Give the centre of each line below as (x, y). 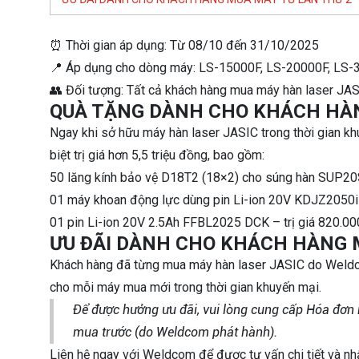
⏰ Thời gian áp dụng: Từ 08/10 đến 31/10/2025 (184, 45)
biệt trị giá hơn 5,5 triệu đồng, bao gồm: (157, 155)
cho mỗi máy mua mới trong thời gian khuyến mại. (186, 287)
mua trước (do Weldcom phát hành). (175, 332)
